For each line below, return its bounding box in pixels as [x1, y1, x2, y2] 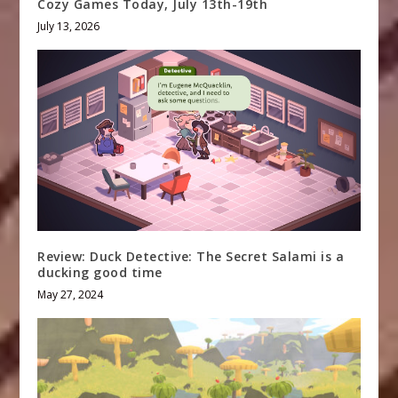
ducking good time [37, 264, 163, 282]
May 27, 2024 [37, 287, 104, 303]
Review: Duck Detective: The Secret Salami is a [37, 248, 345, 266]
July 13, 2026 [37, 19, 100, 35]
